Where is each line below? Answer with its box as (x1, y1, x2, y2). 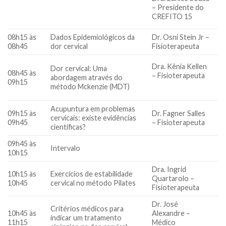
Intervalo (50, 143, 81, 152)
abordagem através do (50, 73, 123, 82)
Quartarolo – (152, 174, 195, 183)
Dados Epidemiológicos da (50, 32, 135, 41)
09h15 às (8, 108, 36, 118)
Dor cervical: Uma (50, 64, 107, 73)
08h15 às (8, 32, 36, 41)
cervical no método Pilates (50, 178, 136, 187)
